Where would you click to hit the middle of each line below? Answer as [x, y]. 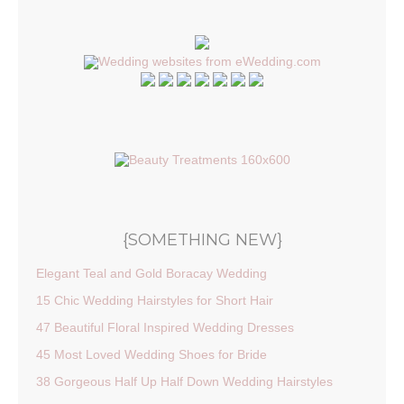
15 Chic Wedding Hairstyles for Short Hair [155, 300]
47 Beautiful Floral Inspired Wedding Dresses [165, 327]
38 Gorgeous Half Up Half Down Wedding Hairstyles [184, 381]
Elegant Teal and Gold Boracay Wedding [151, 273]
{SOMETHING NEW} [202, 239]
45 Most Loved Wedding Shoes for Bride [151, 354]
